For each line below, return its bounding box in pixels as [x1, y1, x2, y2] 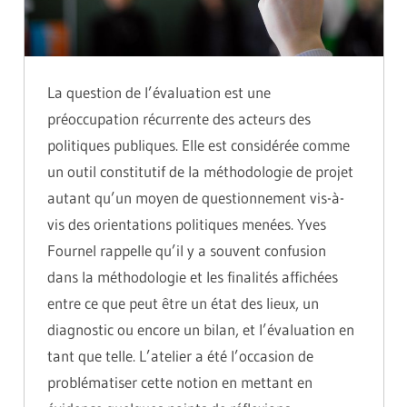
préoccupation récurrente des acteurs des [47, 109, 311, 129]
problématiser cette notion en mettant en [47, 372, 313, 392]
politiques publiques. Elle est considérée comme [47, 135, 350, 155]
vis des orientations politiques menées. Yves [47, 214, 326, 234]
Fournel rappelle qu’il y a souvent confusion [47, 241, 326, 261]
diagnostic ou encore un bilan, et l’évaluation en [47, 320, 354, 340]
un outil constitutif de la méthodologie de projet [47, 162, 353, 182]
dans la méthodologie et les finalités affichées [47, 267, 338, 287]
